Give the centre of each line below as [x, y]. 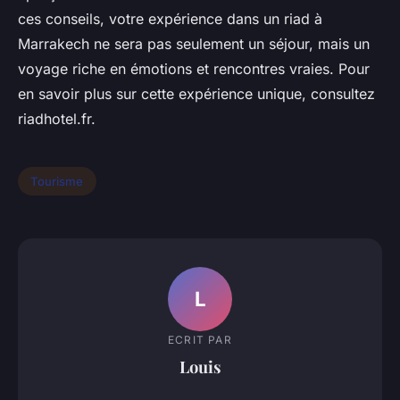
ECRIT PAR [200, 339]
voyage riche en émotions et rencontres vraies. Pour [194, 69]
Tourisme [57, 182]
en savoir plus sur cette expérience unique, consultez [196, 94]
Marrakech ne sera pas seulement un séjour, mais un [194, 44]
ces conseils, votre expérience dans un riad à [170, 19]
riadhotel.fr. [57, 119]
